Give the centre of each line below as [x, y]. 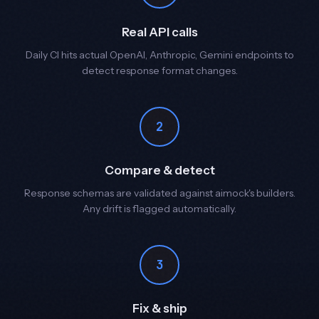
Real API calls [159, 32]
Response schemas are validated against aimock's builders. [159, 193]
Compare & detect [159, 171]
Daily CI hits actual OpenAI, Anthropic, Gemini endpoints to [159, 55]
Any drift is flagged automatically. [159, 209]
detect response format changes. [159, 71]
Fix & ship [159, 309]
